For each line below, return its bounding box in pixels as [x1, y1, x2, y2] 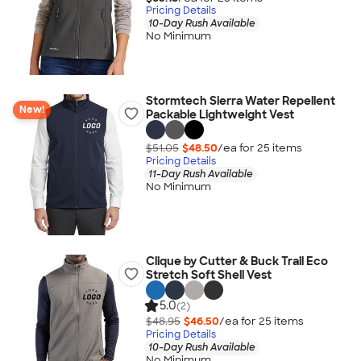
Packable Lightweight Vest [145, 107, 294, 122]
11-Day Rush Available [147, 167, 253, 180]
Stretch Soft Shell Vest [145, 268, 272, 282]
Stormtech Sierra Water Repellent [145, 93, 335, 108]
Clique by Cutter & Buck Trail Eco [145, 254, 328, 268]
